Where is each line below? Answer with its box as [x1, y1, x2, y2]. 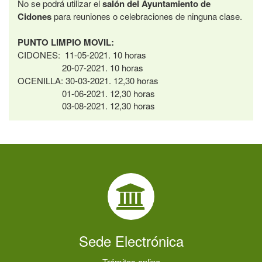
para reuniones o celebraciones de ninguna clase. [51, 10, 242, 22]
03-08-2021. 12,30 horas [18, 99, 155, 112]
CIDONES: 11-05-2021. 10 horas [18, 49, 146, 61]
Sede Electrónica [78, 230, 184, 251]
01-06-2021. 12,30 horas [18, 87, 155, 99]
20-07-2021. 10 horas [18, 61, 143, 74]
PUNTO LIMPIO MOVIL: [18, 36, 114, 49]
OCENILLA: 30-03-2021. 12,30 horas [18, 74, 158, 87]
